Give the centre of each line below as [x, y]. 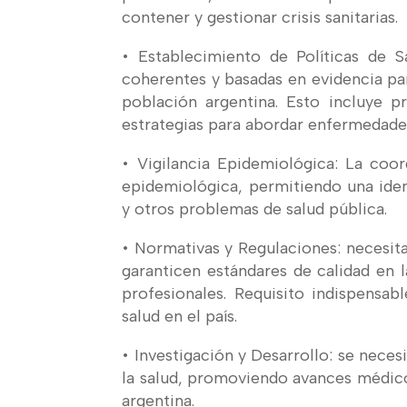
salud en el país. [180, 316]
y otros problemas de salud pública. [255, 208]
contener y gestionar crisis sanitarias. [260, 17]
